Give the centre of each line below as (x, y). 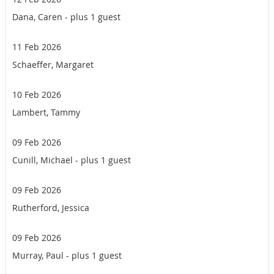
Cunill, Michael (43, 160)
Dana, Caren (37, 17)
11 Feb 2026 (37, 47)
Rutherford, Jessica (51, 208)
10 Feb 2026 (37, 95)
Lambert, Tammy (46, 113)
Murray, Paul (38, 256)
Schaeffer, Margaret (53, 65)
